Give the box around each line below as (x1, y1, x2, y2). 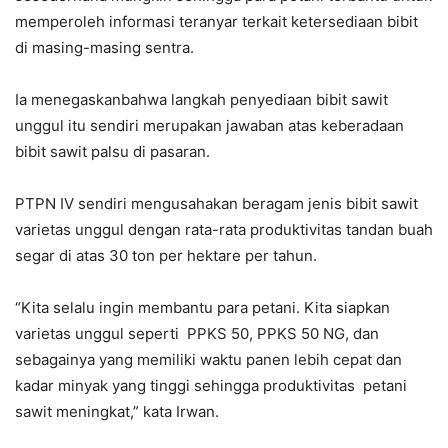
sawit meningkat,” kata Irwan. (15, 401, 219, 421)
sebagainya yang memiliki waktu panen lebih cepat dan (15, 349, 402, 369)
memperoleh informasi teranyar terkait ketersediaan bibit (15, 11, 418, 31)
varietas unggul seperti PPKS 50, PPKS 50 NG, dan (15, 323, 379, 343)
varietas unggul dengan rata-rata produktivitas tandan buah (15, 219, 433, 239)
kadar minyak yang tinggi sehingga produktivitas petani (15, 375, 407, 395)
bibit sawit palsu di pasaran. (15, 141, 210, 161)
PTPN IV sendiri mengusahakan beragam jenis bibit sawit (15, 193, 418, 213)
